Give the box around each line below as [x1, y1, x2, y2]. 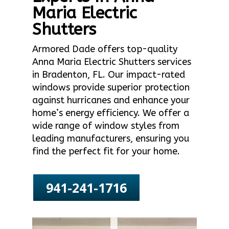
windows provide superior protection [32, 82, 190, 93]
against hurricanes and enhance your [32, 95, 190, 106]
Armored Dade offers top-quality [32, 43, 177, 55]
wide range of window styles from [32, 120, 179, 131]
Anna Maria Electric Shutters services [32, 56, 191, 67]
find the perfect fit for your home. [32, 146, 180, 157]
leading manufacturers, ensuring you [32, 133, 189, 144]
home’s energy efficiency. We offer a [32, 107, 189, 119]
